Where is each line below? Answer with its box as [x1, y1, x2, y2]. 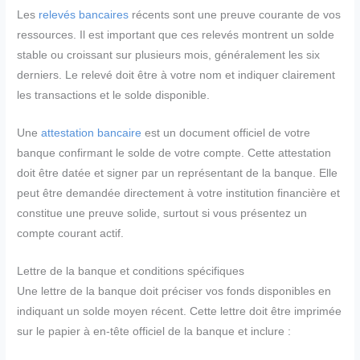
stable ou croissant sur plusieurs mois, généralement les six [17, 49, 321, 62]
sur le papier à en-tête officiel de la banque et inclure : [17, 325, 292, 338]
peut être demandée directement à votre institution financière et [17, 187, 341, 200]
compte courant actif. [17, 227, 125, 240]
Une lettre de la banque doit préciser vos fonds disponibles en [17, 285, 332, 298]
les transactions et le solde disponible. [17, 89, 211, 102]
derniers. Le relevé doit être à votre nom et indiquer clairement [17, 69, 336, 82]
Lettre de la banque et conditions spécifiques [17, 265, 245, 278]
